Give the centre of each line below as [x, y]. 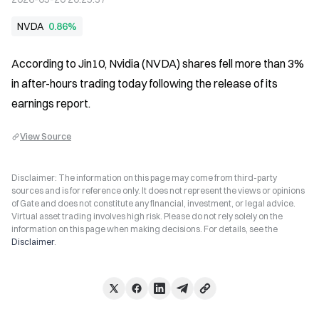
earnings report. [51, 103]
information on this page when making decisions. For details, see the [145, 229]
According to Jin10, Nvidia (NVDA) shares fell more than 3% [158, 63]
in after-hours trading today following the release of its [145, 83]
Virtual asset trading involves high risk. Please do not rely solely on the [147, 216]
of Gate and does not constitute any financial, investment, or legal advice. [153, 203]
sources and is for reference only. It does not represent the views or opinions [158, 190]
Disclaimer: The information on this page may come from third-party [144, 178]
